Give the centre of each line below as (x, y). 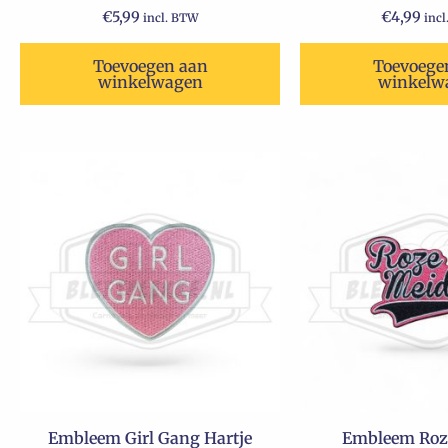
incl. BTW (170, 18)
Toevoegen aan (150, 66)
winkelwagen (150, 82)
